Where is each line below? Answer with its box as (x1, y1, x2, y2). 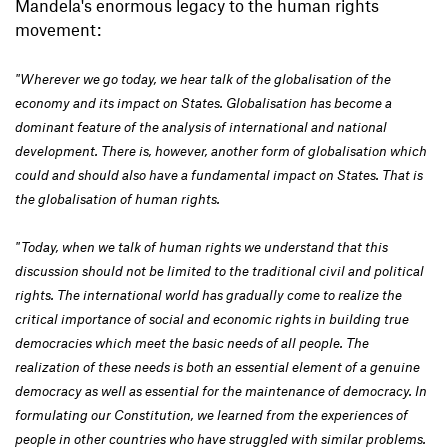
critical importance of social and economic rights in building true (15, 310, 409, 328)
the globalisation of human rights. (15, 190, 223, 208)
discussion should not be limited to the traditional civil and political (15, 262, 424, 280)
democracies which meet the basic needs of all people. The (15, 334, 369, 352)
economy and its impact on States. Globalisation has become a (15, 94, 392, 112)
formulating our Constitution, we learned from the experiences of (15, 406, 408, 424)
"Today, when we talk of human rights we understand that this (15, 238, 388, 256)
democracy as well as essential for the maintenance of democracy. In (15, 382, 427, 400)
